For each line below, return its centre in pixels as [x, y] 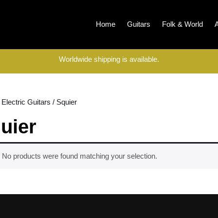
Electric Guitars [26, 102]
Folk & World [182, 24]
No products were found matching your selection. [79, 156]
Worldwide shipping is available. [109, 59]
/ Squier [64, 102]
